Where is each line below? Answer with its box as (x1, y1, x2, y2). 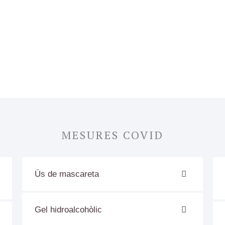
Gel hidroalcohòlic (34, 204, 102, 214)
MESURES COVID (61, 127, 164, 142)
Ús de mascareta (34, 169, 99, 179)
